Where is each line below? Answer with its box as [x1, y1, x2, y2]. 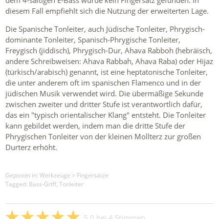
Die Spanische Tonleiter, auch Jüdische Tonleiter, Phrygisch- [5, 24, 205, 34]
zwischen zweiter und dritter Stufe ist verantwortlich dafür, [5, 99, 203, 109]
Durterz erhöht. [5, 142, 58, 153]
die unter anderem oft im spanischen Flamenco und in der [5, 78, 201, 88]
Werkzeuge [40, 171, 71, 179]
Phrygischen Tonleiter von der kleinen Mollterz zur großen [5, 131, 201, 142]
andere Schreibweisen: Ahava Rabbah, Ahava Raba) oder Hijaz [5, 56, 214, 66]
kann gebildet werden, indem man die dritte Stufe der [5, 121, 186, 131]
